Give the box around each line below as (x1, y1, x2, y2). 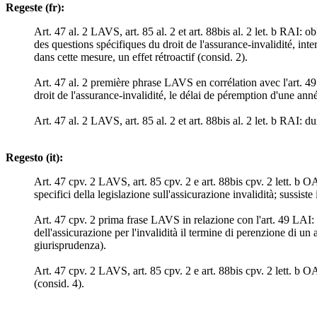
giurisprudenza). (34, 239, 106, 252)
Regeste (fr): (6, 1, 64, 14)
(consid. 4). (34, 277, 84, 290)
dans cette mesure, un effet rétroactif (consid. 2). (34, 51, 248, 64)
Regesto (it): (6, 151, 63, 164)
